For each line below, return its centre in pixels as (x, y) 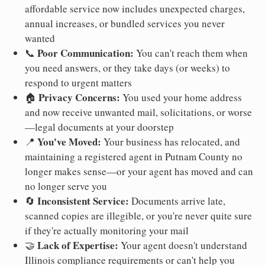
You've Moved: (69, 141)
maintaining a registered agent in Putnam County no (134, 156)
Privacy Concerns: (79, 97)
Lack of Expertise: (78, 245)
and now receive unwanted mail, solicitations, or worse (138, 112)
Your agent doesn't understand (183, 245)
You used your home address (181, 97)
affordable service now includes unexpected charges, (135, 8)
